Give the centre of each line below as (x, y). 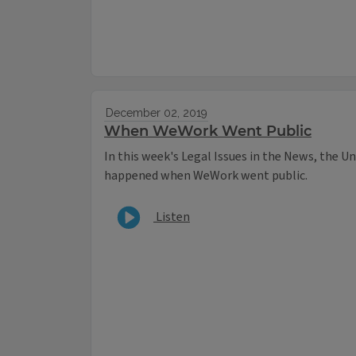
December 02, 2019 (156, 113)
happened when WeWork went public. (206, 176)
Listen (172, 217)
